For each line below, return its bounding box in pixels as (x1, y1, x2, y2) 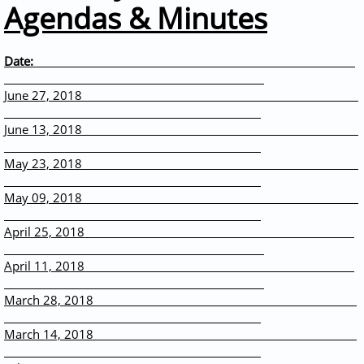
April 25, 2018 (4, 223, 354, 240)
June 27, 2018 (4, 87, 358, 103)
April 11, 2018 (4, 258, 354, 274)
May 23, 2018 (4, 155, 358, 171)
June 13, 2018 (4, 121, 358, 137)
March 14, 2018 (4, 326, 357, 342)
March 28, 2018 (4, 292, 357, 308)
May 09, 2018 (4, 189, 358, 206)
